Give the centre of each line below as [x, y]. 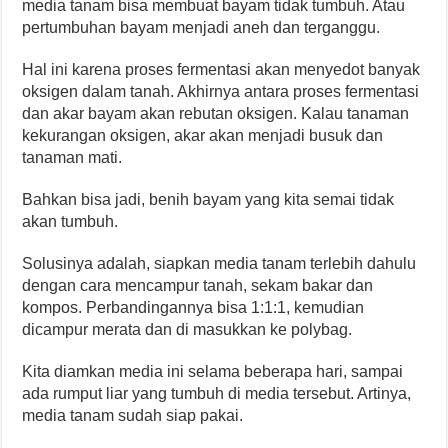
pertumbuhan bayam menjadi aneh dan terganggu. [201, 27]
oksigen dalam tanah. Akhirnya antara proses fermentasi [221, 91]
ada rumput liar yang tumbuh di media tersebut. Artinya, [217, 393]
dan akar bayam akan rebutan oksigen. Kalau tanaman [216, 113]
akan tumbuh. [70, 221]
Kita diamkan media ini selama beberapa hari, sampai [213, 371]
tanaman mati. [72, 157]
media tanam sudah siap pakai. [133, 415]
